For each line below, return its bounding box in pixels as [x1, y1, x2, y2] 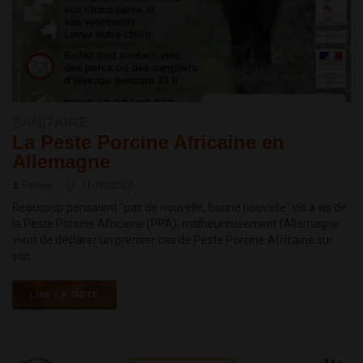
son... [12, 250, 38, 263]
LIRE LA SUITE [30, 290, 99, 300]
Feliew [22, 179, 52, 192]
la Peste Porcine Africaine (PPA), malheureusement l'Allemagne [12, 217, 340, 231]
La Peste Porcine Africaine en [12, 131, 284, 154]
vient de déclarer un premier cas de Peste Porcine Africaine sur [12, 233, 333, 247]
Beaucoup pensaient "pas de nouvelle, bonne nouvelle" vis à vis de [12, 201, 347, 215]
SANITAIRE [12, 114, 88, 131]
